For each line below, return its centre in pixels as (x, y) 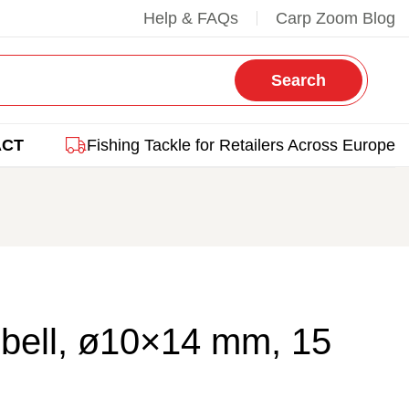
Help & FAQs (191, 18)
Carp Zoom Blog (336, 18)
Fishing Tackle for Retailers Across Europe (241, 145)
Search (299, 80)
